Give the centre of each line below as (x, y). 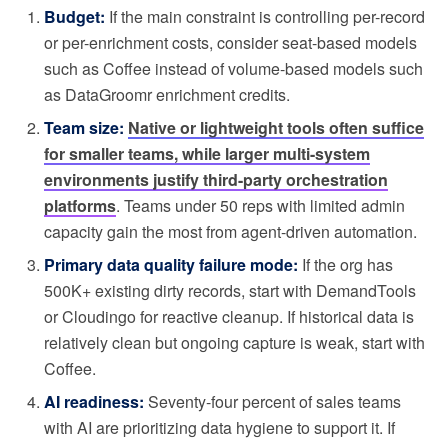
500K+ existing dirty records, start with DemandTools (230, 290)
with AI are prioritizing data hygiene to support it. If (219, 427)
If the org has (345, 264)
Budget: (74, 16)
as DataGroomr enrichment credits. (167, 94)
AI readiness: (94, 401)
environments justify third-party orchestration (216, 179)
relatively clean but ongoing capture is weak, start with (234, 342)
